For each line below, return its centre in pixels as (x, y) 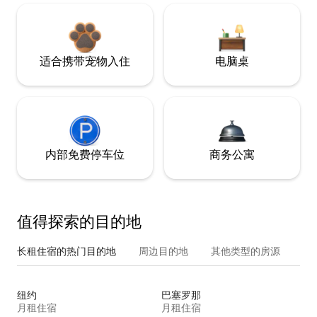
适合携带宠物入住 (85, 61)
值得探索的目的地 (79, 221)
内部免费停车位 (85, 154)
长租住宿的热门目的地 (67, 251)
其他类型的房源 (246, 251)
